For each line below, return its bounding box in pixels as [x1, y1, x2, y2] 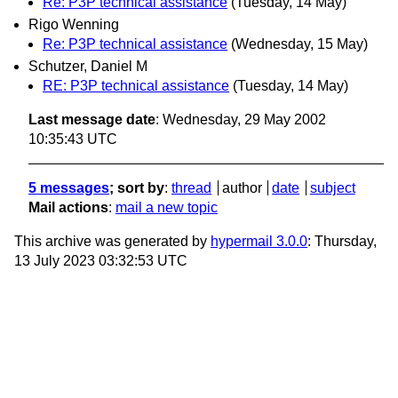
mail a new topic [115, 199, 218, 215]
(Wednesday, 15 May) [231, 36, 368, 52]
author [221, 179, 262, 195]
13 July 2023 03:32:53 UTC [14, 252, 187, 268]
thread [171, 179, 211, 195]
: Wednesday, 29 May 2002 [155, 111, 326, 127]
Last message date [28, 111, 155, 127]
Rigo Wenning [28, 16, 119, 32]
